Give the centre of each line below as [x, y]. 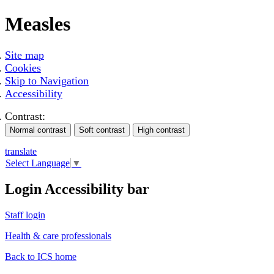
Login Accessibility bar [77, 189]
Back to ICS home [41, 257]
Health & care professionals [58, 236]
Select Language [38, 163]
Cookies [23, 68]
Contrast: [25, 116]
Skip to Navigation [47, 80]
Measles [38, 24]
